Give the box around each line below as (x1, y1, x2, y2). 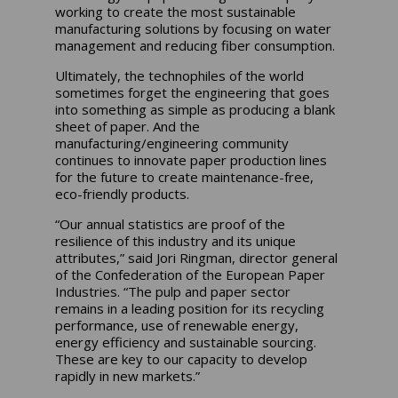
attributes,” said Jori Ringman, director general (55, 249, 338, 267)
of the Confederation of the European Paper (55, 266, 326, 284)
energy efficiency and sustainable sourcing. (55, 333, 317, 352)
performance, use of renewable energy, (55, 316, 299, 335)
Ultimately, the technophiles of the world (55, 67, 305, 85)
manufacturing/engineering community (55, 134, 290, 153)
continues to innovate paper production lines (55, 151, 328, 170)
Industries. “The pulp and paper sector (55, 283, 291, 301)
